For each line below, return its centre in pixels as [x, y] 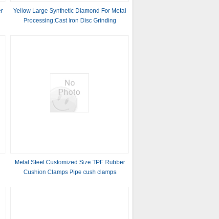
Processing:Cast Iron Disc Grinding [70, 21]
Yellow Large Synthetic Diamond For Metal [70, 11]
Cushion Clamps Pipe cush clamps [70, 172]
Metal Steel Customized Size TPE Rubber [70, 162]
